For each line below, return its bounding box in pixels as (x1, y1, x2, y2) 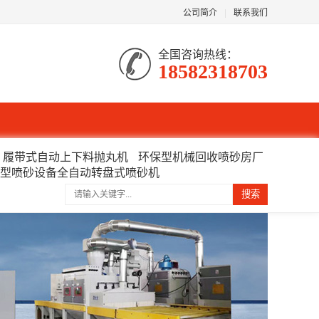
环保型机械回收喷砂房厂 (138, 148, 263, 164)
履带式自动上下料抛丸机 (3, 148, 128, 164)
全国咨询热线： (158, 46, 238, 62)
